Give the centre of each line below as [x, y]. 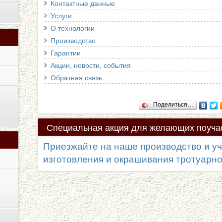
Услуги [61, 15]
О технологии [73, 28]
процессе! [196, 145]
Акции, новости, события [91, 65]
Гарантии [66, 52]
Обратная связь [77, 77]
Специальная [75, 127]
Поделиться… [173, 104]
